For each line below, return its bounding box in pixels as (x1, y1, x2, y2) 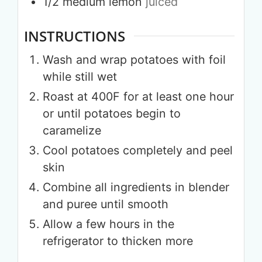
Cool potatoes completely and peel (43, 143, 233, 158)
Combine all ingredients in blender (43, 180, 229, 195)
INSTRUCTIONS (24, 26, 125, 46)
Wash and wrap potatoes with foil (43, 53, 226, 67)
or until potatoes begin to (43, 106, 181, 121)
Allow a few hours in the (43, 217, 174, 232)
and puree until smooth (43, 197, 168, 212)
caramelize (43, 123, 101, 138)
